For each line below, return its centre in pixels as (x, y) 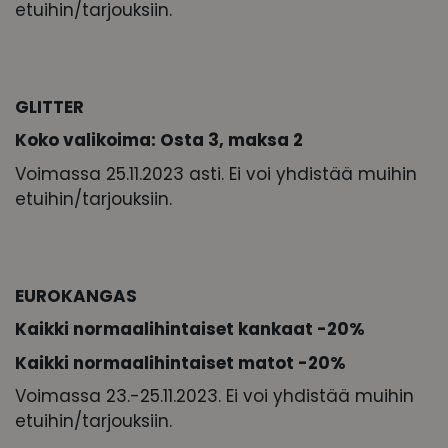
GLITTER (49, 106)
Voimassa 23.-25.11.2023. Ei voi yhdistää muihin (214, 396)
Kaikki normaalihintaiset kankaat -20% (190, 329)
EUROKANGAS (76, 295)
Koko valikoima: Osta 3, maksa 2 (159, 140)
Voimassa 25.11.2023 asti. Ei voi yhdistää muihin (216, 173)
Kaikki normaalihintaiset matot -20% (180, 362)
